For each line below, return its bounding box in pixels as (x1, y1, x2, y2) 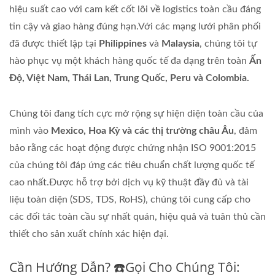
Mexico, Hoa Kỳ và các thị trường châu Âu (51, 125, 234, 136)
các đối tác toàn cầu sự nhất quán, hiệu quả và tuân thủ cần (9, 211, 266, 222)
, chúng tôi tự (199, 38, 257, 48)
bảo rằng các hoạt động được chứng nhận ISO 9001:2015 (9, 142, 256, 153)
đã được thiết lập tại (9, 38, 99, 48)
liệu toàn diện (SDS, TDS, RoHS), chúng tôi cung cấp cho (9, 194, 250, 204)
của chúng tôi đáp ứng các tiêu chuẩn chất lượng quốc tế (9, 160, 254, 170)
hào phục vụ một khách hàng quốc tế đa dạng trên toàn (9, 55, 249, 66)
